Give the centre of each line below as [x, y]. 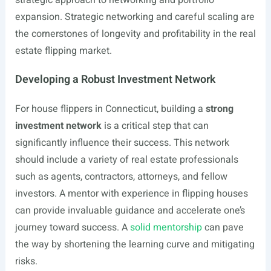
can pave [223, 227]
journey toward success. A [72, 227]
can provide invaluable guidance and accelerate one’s [130, 211]
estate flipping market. [63, 51]
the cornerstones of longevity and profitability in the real [135, 34]
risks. [26, 261]
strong [219, 109]
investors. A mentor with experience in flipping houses [131, 194]
